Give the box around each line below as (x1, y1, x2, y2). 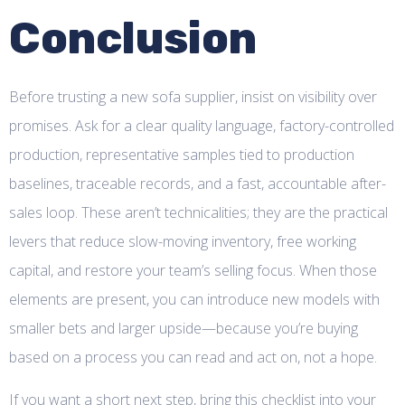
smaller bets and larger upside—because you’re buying (9, 318, 358, 339)
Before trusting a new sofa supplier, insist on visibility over (9, 87, 377, 108)
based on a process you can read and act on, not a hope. (9, 347, 377, 368)
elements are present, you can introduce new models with (9, 289, 380, 310)
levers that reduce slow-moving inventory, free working (9, 231, 356, 252)
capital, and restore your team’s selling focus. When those (9, 260, 377, 281)
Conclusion (9, 13, 257, 65)
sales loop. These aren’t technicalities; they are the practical (9, 202, 388, 223)
